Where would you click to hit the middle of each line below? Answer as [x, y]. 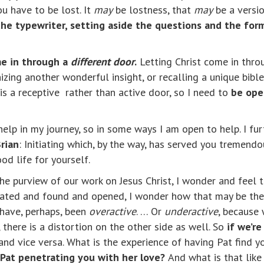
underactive [191, 212]
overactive [113, 212]
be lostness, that [153, 10]
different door [103, 62]
